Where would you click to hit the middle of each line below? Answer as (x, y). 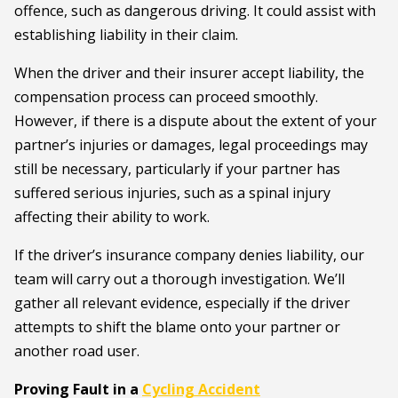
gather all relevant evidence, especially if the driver (182, 303)
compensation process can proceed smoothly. (166, 97)
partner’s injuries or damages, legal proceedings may (191, 145)
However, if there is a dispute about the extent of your (195, 121)
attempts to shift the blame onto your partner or (177, 327)
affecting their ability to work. (112, 217)
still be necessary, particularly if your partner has (177, 169)
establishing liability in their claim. (126, 35)
